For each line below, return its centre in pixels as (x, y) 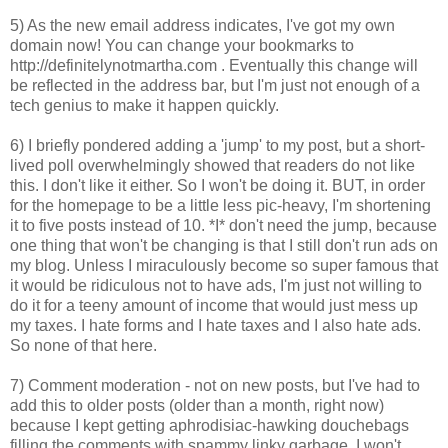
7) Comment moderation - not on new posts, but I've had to (215, 385)
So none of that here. (83, 345)
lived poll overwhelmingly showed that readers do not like (212, 165)
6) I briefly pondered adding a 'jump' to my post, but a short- (217, 145)
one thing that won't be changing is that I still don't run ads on (224, 245)
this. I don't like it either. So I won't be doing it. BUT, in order (217, 185)
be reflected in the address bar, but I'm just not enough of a (215, 85)
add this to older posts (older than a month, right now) (197, 405)
